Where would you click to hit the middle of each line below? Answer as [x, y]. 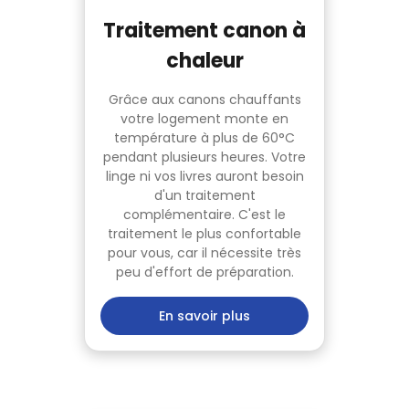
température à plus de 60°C [204, 138]
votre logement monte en [204, 119]
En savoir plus [204, 316]
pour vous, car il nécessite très [204, 253]
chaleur [204, 61]
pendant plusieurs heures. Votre [204, 157]
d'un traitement [204, 196]
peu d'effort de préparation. [204, 273]
